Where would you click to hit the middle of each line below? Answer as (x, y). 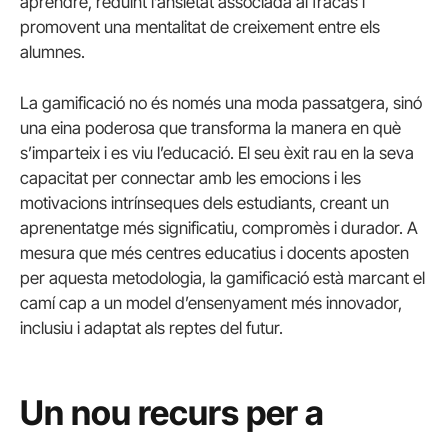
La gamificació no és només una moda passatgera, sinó (221, 102)
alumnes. (52, 51)
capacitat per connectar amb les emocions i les (190, 177)
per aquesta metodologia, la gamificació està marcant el (222, 277)
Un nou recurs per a (172, 412)
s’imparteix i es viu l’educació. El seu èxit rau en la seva (217, 152)
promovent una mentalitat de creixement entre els (200, 26)
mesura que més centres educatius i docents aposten (214, 252)
